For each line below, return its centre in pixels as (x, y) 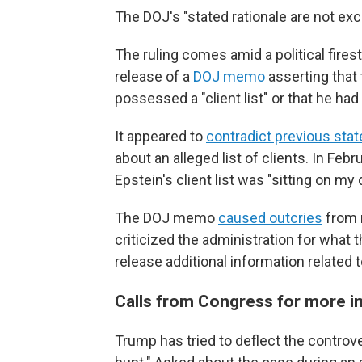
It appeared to (160, 136)
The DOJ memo (166, 218)
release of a (154, 76)
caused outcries (270, 218)
